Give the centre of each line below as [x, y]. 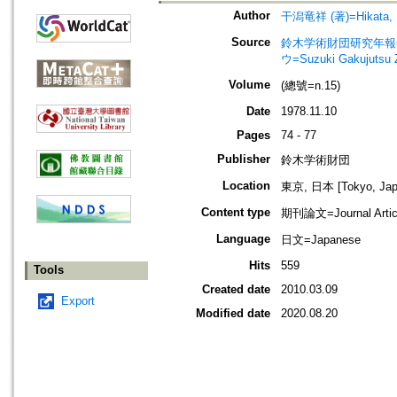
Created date [236, 290]
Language [243, 239]
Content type [236, 213]
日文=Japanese [321, 240]
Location [246, 186]
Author [252, 16]
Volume [249, 85]
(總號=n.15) [311, 86]
